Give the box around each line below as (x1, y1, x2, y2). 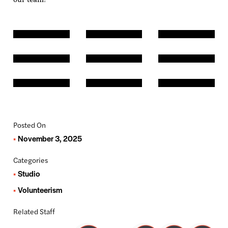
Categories (13, 155, 48, 165)
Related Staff (13, 206, 55, 216)
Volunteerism (17, 184, 62, 195)
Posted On (13, 120, 46, 130)
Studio (17, 168, 40, 179)
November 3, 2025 (17, 133, 82, 144)
